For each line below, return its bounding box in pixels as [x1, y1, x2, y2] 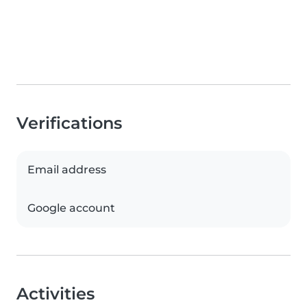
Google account [27, 201, 115, 215]
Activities [16, 284, 95, 304]
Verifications [16, 113, 122, 134]
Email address [27, 163, 106, 177]
